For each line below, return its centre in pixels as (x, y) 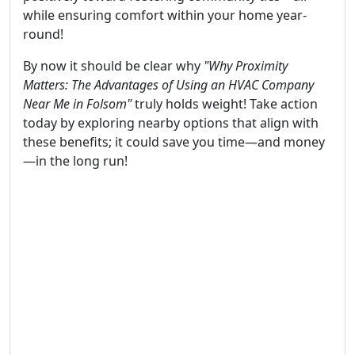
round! (43, 34)
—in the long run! (75, 160)
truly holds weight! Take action (225, 103)
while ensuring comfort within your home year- (165, 15)
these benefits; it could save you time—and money (174, 141)
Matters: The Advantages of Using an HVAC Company (168, 84)
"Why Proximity (246, 65)
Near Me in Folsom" (77, 103)
